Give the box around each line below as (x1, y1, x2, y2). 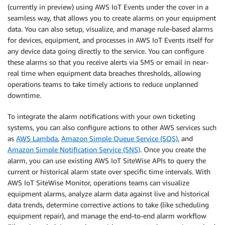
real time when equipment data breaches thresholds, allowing (8, 69, 201, 78)
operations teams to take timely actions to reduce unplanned (8, 80, 198, 89)
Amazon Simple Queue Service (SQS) (61, 134, 178, 143)
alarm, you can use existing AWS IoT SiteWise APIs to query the (8, 156, 206, 165)
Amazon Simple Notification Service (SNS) (8, 145, 140, 154)
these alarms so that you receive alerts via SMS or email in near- (8, 58, 208, 67)
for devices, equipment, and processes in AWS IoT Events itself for (8, 36, 213, 45)
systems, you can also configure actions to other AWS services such (8, 123, 216, 132)
